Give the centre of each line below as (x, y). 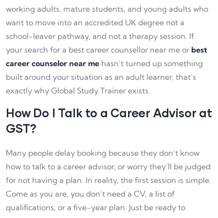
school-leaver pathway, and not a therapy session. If (100, 36)
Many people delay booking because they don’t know (103, 153)
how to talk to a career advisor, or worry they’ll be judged (108, 167)
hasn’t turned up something (151, 64)
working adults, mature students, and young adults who (107, 9)
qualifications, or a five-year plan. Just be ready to (96, 208)
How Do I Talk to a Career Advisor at (109, 113)
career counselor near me (53, 64)
